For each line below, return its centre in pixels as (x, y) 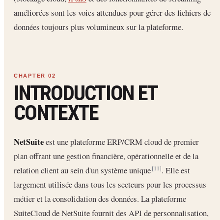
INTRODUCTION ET (86, 93)
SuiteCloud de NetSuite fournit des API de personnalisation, (111, 213)
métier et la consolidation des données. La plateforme (100, 199)
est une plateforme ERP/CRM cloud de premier (121, 142)
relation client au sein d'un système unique (83, 170)
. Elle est (176, 170)
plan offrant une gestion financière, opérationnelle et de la (106, 156)
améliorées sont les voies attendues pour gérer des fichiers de (112, 12)
